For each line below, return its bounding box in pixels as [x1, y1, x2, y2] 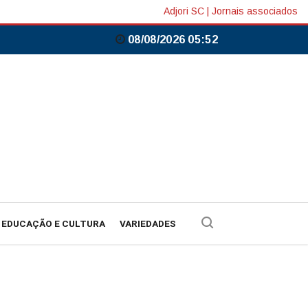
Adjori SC [164, 5, 204, 17]
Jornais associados [212, 5, 298, 17]
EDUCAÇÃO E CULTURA [1, 217, 105, 231]
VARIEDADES [120, 217, 176, 231]
